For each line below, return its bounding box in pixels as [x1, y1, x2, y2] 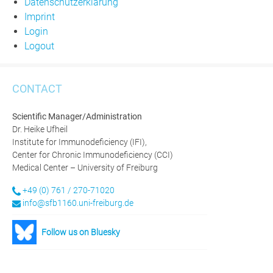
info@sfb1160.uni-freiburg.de [23, 198, 134, 208]
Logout [24, 40, 54, 52]
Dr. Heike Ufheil [12, 124, 68, 135]
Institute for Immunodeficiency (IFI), [12, 137, 147, 147]
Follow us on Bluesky [41, 227, 120, 237]
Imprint [24, 10, 55, 23]
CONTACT [12, 83, 62, 96]
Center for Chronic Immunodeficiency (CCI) [12, 150, 173, 160]
